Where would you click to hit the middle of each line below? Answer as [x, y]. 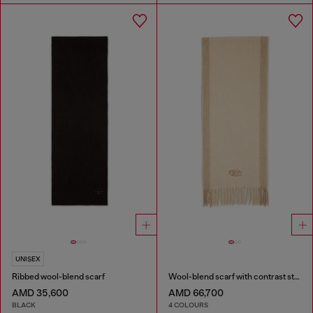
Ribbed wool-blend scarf [58, 276]
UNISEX [28, 259]
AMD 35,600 [40, 292]
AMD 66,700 [196, 292]
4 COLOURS [188, 305]
